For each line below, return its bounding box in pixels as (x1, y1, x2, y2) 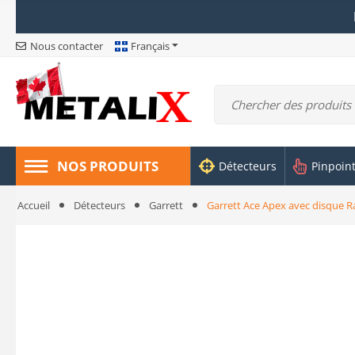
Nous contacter (30, 39, 103, 54)
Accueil (17, 198, 50, 212)
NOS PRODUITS (57, 157, 158, 175)
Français (131, 39, 170, 54)
